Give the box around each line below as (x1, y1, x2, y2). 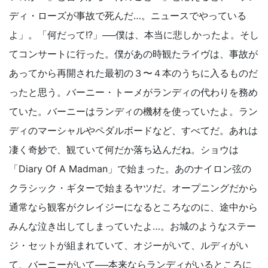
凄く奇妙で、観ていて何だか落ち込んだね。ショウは (9, 144, 239, 156)
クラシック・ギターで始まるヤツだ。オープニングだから (9, 182, 258, 194)
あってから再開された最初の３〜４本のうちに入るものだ (9, 67, 258, 80)
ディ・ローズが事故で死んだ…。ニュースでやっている (9, 10, 246, 22)
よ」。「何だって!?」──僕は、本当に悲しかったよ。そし (9, 29, 259, 41)
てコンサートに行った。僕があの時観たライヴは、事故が (9, 48, 258, 60)
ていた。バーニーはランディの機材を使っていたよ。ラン (9, 105, 258, 118)
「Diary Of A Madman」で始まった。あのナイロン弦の (9, 163, 251, 175)
